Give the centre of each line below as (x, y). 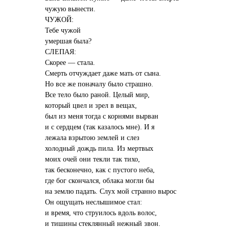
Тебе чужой (63, 30)
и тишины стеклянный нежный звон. (103, 223)
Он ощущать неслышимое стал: (94, 202)
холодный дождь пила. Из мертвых (99, 148)
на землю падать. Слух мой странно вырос (111, 191)
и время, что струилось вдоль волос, (101, 212)
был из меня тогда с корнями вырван (102, 116)
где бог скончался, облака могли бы (100, 180)
